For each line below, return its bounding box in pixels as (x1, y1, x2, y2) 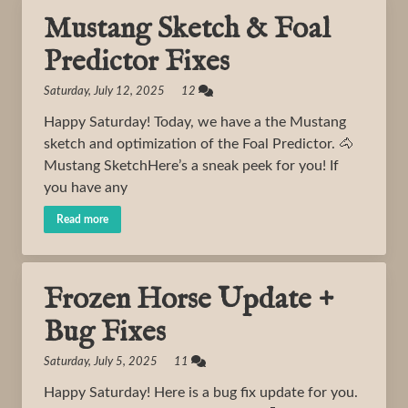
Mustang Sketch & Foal (44, 11, 330, 48)
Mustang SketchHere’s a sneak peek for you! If (44, 158, 339, 173)
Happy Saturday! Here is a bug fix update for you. (44, 385, 358, 400)
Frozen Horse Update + (44, 281, 334, 319)
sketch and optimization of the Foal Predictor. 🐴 (44, 137, 353, 151)
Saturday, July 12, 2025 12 (44, 86, 199, 97)
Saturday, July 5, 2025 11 (44, 356, 191, 368)
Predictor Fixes (44, 44, 229, 81)
